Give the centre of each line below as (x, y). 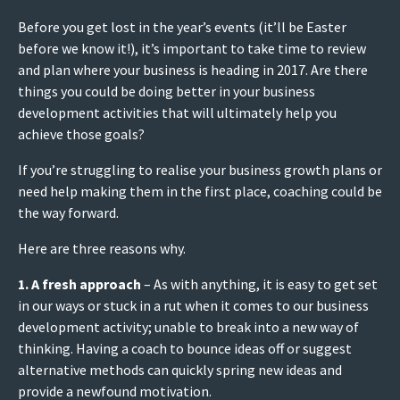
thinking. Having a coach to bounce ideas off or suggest (185, 349)
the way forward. (68, 213)
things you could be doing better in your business (167, 92)
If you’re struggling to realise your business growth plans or (200, 170)
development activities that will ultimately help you (177, 113)
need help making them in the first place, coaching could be (200, 192)
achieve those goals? (81, 134)
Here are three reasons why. (102, 249)
